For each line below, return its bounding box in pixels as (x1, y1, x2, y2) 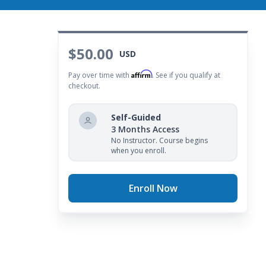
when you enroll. (111, 145, 166, 156)
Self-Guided (111, 112, 161, 123)
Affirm (131, 69, 152, 79)
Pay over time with (68, 70, 131, 81)
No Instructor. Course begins (111, 135, 208, 146)
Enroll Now (128, 182, 178, 195)
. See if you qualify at (152, 70, 220, 81)
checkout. (68, 81, 100, 91)
